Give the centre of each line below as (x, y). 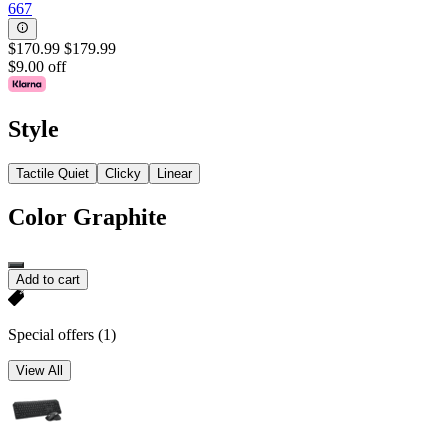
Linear (174, 173)
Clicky (123, 173)
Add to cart (48, 279)
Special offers (53, 334)
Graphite (120, 216)
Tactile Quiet (52, 173)
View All (39, 370)
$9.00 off (37, 66)
